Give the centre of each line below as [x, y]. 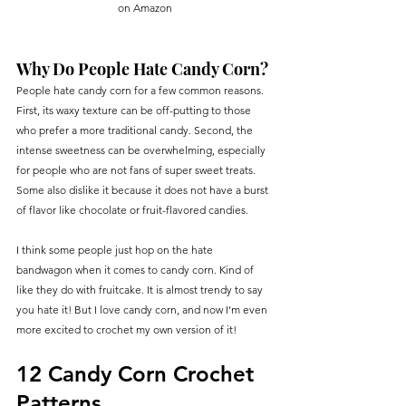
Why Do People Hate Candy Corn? [142, 68]
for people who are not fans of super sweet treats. [137, 169]
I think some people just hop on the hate [116, 249]
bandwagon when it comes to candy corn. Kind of [136, 269]
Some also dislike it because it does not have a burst [144, 189]
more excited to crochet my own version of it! [126, 329]
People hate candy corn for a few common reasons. [141, 90]
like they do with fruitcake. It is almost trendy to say [141, 289]
